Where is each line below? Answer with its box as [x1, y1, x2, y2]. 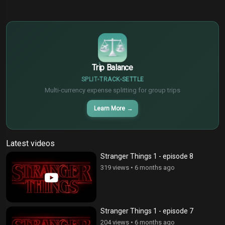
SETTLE [122, 75, 144, 83]
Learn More [94, 104, 125, 112]
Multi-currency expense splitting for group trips [45, 86, 180, 94]
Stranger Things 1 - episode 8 [100, 152, 193, 160]
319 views [100, 163, 129, 171]
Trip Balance [92, 62, 133, 72]
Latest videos [6, 138, 55, 148]
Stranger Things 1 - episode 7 [100, 207, 193, 215]
